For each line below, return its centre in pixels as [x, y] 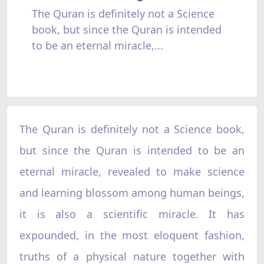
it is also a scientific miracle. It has [132, 214]
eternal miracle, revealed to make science [132, 171]
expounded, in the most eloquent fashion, [132, 235]
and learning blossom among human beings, [132, 192]
